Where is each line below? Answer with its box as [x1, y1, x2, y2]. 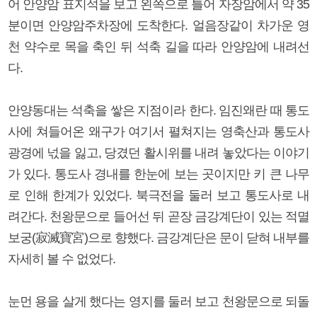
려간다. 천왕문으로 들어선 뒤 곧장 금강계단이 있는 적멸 [8, 209, 309, 224]
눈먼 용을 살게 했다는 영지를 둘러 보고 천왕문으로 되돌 [8, 294, 309, 309]
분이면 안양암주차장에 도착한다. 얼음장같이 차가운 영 [8, 18, 309, 33]
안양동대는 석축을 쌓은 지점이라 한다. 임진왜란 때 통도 [8, 103, 309, 118]
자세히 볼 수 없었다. [8, 252, 115, 267]
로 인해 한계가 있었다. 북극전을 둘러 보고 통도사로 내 [8, 188, 309, 203]
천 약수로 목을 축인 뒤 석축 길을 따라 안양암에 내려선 [8, 40, 309, 54]
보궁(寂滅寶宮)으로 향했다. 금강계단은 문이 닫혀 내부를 [8, 231, 309, 246]
